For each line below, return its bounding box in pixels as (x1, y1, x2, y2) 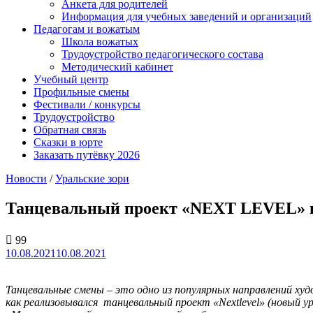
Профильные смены (34, 86, 129, 99)
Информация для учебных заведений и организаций (61, 10, 312, 23)
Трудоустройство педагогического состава (61, 48, 263, 61)
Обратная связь (34, 124, 106, 136)
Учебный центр (34, 73, 108, 86)
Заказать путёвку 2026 (34, 149, 140, 161)
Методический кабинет (61, 61, 173, 73)
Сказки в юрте (34, 136, 103, 149)
